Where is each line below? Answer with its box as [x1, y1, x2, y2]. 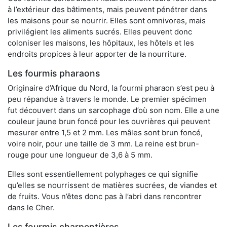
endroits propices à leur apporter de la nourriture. [8, 49, 186, 59]
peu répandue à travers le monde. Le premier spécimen [8, 94, 207, 104]
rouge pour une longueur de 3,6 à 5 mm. [8, 149, 153, 160]
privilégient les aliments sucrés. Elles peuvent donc [8, 26, 192, 36]
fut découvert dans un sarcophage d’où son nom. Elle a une [8, 105, 219, 115]
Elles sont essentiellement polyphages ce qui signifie [8, 169, 198, 179]
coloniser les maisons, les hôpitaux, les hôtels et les [8, 37, 194, 48]
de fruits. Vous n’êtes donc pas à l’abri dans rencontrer [8, 191, 202, 201]
